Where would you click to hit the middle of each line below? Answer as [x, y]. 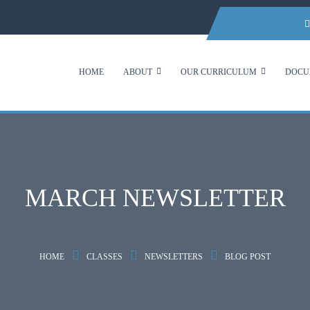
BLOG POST [248, 257]
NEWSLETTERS [174, 257]
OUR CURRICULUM [219, 72]
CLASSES [104, 257]
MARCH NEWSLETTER [155, 198]
